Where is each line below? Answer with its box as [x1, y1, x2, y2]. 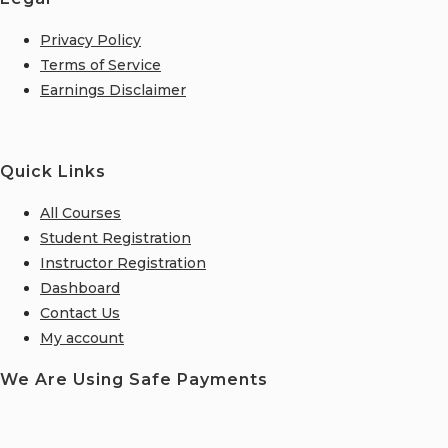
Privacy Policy [40, 31, 141, 50]
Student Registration [40, 228, 191, 247]
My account [40, 328, 124, 347]
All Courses [40, 203, 121, 222]
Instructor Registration [40, 253, 206, 272]
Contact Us [40, 303, 120, 322]
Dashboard [40, 278, 120, 297]
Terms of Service [40, 56, 161, 75]
